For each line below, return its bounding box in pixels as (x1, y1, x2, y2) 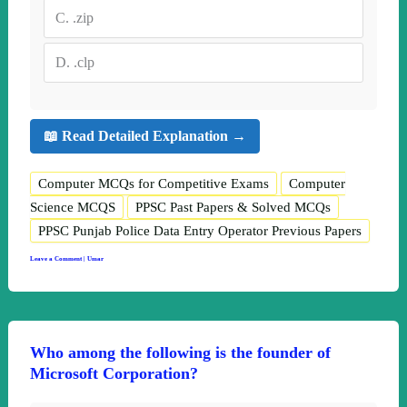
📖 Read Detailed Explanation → (43, 128, 246, 144)
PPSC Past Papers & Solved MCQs (134, 199, 331, 214)
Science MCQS (29, 199, 115, 214)
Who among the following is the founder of (29, 342, 331, 362)
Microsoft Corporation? (29, 363, 198, 382)
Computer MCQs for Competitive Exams (37, 175, 269, 191)
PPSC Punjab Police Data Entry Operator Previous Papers (37, 223, 362, 238)
